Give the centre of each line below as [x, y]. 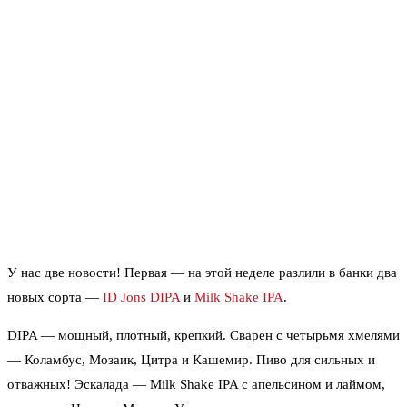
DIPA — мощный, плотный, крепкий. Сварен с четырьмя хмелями [203, 336]
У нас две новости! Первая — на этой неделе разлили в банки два [202, 273]
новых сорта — [55, 298]
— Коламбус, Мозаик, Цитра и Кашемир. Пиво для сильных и [191, 360]
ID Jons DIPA [141, 298]
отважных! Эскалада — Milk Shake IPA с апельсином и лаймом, [196, 385]
